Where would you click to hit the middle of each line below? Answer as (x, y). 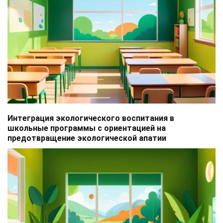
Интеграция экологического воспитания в (91, 118)
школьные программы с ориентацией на (87, 128)
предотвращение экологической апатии (87, 138)
